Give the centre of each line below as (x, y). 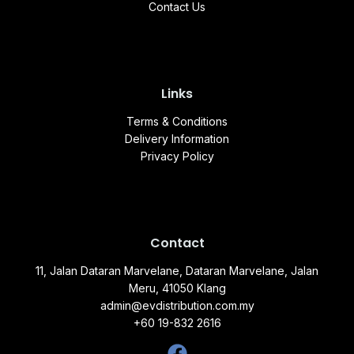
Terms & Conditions (177, 121)
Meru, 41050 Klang (177, 288)
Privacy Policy (177, 156)
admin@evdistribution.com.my (177, 305)
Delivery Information (177, 138)
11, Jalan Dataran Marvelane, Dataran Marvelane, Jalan (177, 270)
